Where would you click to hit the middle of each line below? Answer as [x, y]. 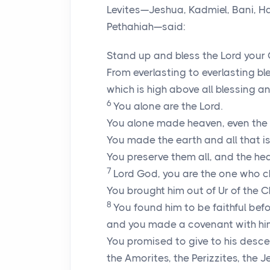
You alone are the [156, 106]
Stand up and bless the [164, 55]
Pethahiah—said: [146, 27]
